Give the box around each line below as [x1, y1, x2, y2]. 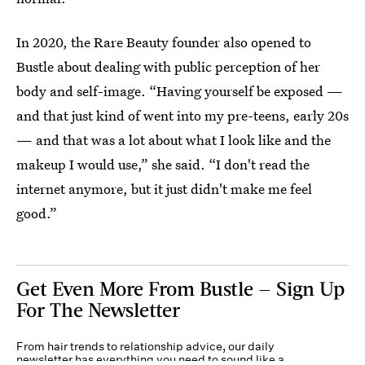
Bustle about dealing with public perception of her [16, 57, 320, 76]
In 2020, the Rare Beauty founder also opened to [16, 33, 311, 51]
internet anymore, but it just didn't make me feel [16, 179, 312, 198]
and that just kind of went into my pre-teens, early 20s [16, 106, 349, 125]
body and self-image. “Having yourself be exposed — [16, 81, 343, 100]
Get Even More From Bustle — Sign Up [16, 276, 345, 300]
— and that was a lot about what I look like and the [16, 130, 331, 149]
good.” [16, 204, 57, 222]
